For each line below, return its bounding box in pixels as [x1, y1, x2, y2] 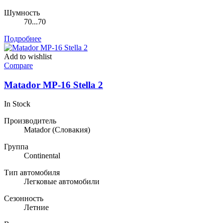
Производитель [4, 116, 56, 125]
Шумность [4, 8, 40, 17]
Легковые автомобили [24, 177, 100, 186]
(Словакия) [50, 125, 90, 134]
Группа [4, 142, 28, 151]
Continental [24, 151, 60, 160]
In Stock [4, 100, 30, 109]
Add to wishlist [4, 52, 52, 61]
